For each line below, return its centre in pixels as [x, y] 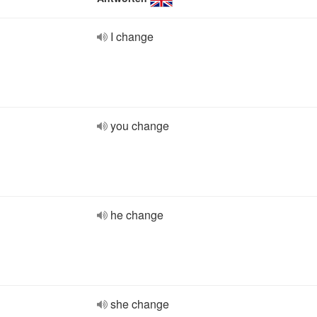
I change [132, 36]
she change [140, 304]
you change [140, 126]
